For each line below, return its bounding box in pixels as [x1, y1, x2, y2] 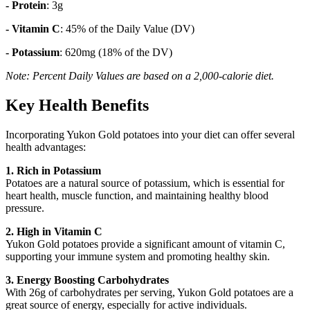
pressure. [6, 201, 44, 214]
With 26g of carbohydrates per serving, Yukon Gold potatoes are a [6, 286, 293, 298]
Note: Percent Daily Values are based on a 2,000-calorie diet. [6, 69, 274, 82]
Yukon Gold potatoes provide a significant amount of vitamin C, [6, 237, 285, 250]
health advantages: [6, 140, 86, 153]
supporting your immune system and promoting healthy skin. [6, 250, 270, 262]
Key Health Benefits [6, 95, 149, 114]
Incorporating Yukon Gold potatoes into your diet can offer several [6, 128, 295, 140]
